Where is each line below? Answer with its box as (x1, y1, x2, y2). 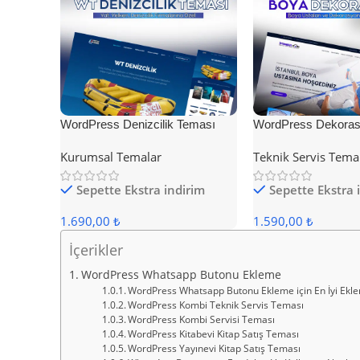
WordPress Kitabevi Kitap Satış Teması (127, 328, 299, 341)
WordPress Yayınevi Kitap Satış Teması (127, 342, 301, 355)
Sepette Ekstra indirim (76, 182, 205, 198)
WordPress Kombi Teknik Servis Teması (127, 299, 304, 312)
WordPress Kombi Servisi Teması (127, 313, 275, 326)
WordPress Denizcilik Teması (60, 117, 215, 132)
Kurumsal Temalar (60, 149, 162, 166)
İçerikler (69, 240, 123, 260)
